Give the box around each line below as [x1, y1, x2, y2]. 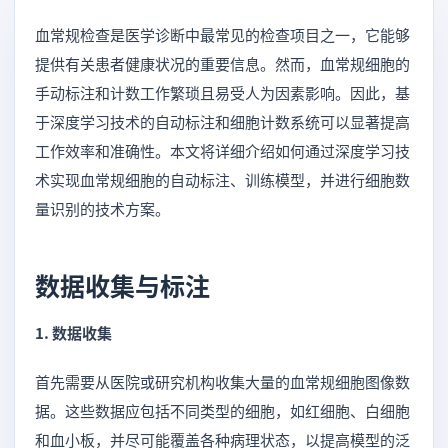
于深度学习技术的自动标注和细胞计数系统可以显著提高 [35, 110, 410, 132]
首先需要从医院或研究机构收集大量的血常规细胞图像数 [35, 370, 410, 392]
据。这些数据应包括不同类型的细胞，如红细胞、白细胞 [35, 399, 410, 421]
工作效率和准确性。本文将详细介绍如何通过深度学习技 [35, 139, 410, 161]
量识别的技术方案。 [35, 197, 170, 219]
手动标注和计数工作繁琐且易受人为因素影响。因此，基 [35, 81, 410, 103]
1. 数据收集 [35, 321, 112, 343]
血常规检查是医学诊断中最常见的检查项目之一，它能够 [35, 23, 410, 45]
